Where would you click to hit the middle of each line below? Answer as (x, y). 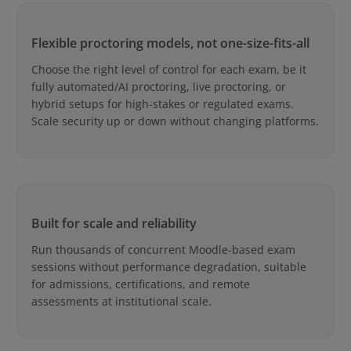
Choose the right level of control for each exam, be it (169, 69)
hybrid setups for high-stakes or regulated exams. (163, 103)
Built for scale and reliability (114, 223)
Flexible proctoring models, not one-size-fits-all (170, 43)
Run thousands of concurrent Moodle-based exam (163, 249)
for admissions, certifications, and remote (141, 284)
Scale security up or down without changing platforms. (175, 121)
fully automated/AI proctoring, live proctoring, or (159, 86)
